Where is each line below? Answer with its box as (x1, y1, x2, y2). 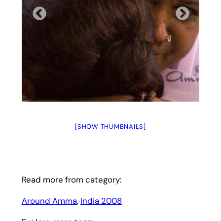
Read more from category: (21, 174, 121, 185)
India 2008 (80, 195, 122, 207)
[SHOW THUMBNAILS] (75, 122, 146, 131)
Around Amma (21, 195, 77, 207)
